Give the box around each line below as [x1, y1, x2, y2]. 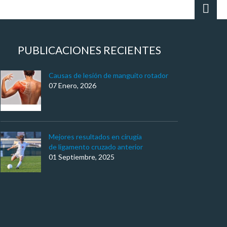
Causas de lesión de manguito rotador [49, 71, 168, 80]
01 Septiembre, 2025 [49, 153, 115, 161]
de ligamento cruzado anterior [49, 142, 143, 151]
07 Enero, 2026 [49, 81, 96, 90]
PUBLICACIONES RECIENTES [17, 44, 161, 56]
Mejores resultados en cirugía [49, 132, 142, 141]
